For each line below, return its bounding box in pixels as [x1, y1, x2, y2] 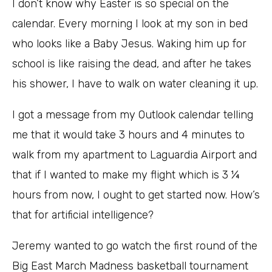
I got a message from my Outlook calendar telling [12, 108, 253, 122]
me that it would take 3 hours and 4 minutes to [12, 128, 245, 142]
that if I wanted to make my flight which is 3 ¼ [12, 168, 239, 182]
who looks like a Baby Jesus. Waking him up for [12, 37, 246, 51]
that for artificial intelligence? [12, 208, 154, 222]
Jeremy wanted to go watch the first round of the [12, 239, 257, 253]
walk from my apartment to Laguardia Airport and [12, 148, 257, 162]
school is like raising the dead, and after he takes [12, 57, 251, 71]
